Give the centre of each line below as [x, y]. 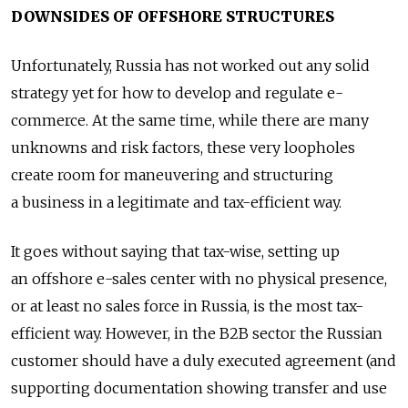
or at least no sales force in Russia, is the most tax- [187, 306]
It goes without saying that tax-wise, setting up [175, 252]
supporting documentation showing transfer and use [199, 388]
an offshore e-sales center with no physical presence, [199, 279]
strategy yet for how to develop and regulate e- [177, 93]
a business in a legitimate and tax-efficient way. [176, 203]
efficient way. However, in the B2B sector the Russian [197, 334]
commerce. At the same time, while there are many [190, 121]
